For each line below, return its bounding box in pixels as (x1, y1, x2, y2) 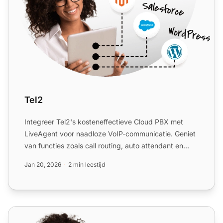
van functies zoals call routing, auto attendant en (24, 141, 183, 150)
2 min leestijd (68, 160, 105, 168)
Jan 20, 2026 (24, 160, 61, 168)
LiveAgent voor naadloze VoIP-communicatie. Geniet (24, 129, 196, 138)
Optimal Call (8, 207, 53, 217)
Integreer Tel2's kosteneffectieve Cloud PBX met (24, 117, 183, 126)
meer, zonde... (24, 153, 71, 162)
